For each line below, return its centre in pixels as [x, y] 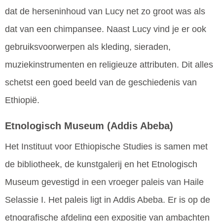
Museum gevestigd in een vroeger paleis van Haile [104, 182]
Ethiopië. [22, 100]
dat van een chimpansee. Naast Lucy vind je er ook [106, 29]
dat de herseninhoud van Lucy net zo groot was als [105, 11]
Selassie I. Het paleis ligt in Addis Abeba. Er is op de [108, 200]
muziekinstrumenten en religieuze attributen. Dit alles [109, 65]
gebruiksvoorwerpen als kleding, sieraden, [88, 47]
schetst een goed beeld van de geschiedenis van [101, 82]
